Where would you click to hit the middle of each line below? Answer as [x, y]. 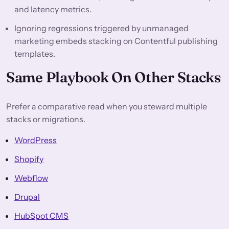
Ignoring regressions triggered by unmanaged [101, 28]
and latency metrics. [53, 9]
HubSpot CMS [41, 216]
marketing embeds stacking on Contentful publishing [116, 41]
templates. [35, 54]
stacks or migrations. [46, 119]
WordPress [36, 140]
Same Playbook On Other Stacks [113, 77]
